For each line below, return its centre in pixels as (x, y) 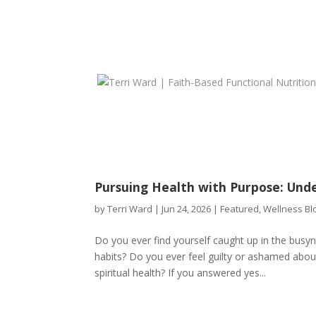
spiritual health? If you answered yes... (181, 273)
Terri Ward (130, 209)
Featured (240, 209)
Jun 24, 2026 (187, 209)
